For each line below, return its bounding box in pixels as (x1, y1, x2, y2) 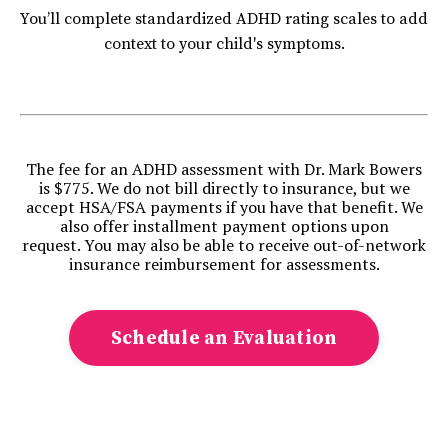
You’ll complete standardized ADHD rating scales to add (20, 8, 428, 29)
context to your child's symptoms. (103, 33, 345, 54)
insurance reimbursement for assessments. (68, 252, 380, 275)
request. (22, 233, 84, 256)
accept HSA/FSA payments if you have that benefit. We (25, 195, 423, 218)
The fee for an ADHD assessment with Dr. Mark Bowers (26, 157, 422, 180)
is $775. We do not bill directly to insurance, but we (38, 176, 410, 199)
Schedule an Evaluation (110, 325, 338, 350)
